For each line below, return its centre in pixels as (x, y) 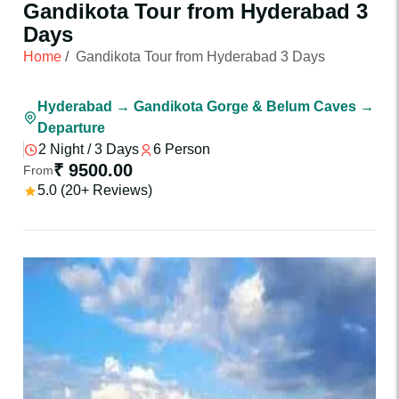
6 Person (182, 149)
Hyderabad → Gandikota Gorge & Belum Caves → (206, 106)
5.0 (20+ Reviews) (95, 190)
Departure (71, 128)
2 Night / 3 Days (89, 149)
